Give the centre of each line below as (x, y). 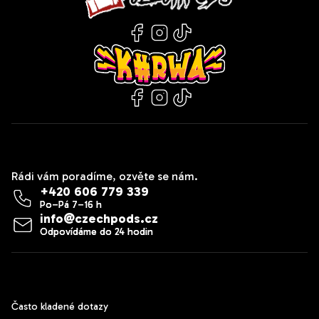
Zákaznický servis (68, 276)
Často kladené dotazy (60, 307)
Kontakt (37, 147)
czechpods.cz (116, 219)
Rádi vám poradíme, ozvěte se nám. (105, 177)
